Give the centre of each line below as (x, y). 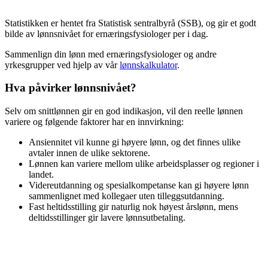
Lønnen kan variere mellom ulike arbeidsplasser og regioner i (144, 164)
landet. (41, 175)
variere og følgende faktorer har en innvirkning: (94, 122)
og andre (199, 54)
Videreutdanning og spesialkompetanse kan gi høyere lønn (139, 185)
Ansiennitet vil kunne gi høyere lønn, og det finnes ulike (135, 142)
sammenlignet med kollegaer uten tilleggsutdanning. (127, 196)
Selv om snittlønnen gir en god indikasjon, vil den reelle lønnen (124, 111)
